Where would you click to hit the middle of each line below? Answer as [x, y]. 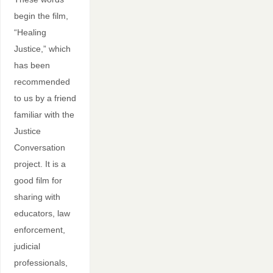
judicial [27, 246]
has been [32, 65]
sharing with [37, 197]
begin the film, [41, 16]
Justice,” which [42, 48]
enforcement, [39, 229]
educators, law [42, 213]
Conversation [39, 147]
